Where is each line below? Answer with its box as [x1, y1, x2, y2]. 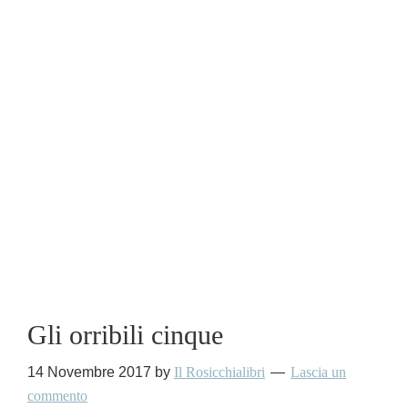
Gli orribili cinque [27, 320, 223, 351]
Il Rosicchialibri [174, 364, 265, 381]
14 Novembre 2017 [27, 364, 151, 381]
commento [27, 388, 87, 404]
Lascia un [291, 364, 346, 381]
